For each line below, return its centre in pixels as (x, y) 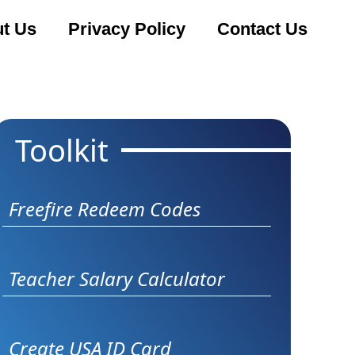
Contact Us (262, 30)
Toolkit (62, 150)
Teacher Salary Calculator (117, 279)
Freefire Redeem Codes (105, 208)
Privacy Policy (126, 30)
